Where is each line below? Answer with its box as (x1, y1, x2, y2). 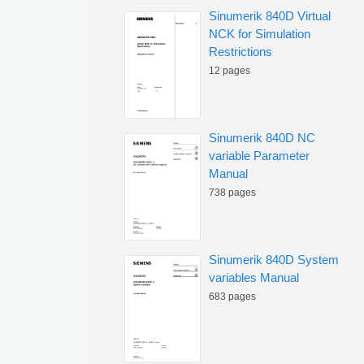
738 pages (209, 187, 256, 198)
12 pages (209, 65, 250, 76)
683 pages (209, 291, 256, 302)
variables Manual (209, 271, 299, 284)
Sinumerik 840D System (209, 253, 339, 266)
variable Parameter (209, 149, 310, 162)
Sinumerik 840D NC (209, 131, 315, 145)
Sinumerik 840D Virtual (209, 9, 331, 23)
